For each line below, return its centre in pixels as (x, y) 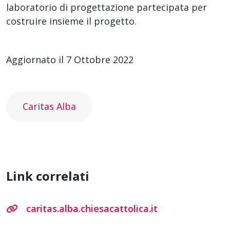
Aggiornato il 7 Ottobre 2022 (70, 59)
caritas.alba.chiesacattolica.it (92, 208)
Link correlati (48, 176)
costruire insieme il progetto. (71, 21)
